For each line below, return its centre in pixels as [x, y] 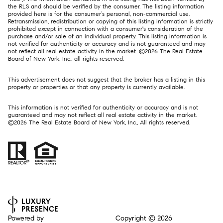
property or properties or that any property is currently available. [96, 87]
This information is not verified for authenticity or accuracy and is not [103, 108]
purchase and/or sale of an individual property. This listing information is [107, 36]
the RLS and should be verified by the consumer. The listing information [106, 6]
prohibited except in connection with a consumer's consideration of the [106, 28]
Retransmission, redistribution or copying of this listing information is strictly [111, 21]
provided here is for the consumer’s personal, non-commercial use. [99, 13]
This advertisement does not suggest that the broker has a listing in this [107, 79]
